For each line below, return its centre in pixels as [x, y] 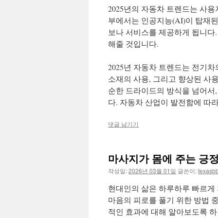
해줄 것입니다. [133, 44]
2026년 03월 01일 [152, 171]
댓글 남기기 [123, 124]
